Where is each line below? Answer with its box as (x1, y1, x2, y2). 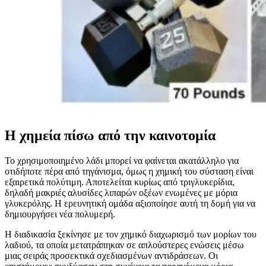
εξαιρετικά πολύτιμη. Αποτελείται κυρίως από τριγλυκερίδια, (5, 177, 235, 188)
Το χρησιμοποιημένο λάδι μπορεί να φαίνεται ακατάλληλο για (5, 156, 239, 166)
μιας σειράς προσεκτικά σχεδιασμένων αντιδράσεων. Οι (5, 251, 218, 261)
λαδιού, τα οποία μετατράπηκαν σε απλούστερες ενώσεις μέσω (5, 240, 244, 251)
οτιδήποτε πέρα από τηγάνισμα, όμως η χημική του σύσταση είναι (5, 166, 254, 177)
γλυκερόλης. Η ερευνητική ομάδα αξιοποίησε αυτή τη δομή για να (5, 198, 255, 209)
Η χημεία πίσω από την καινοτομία (5, 128, 216, 144)
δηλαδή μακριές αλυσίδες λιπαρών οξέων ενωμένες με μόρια (5, 188, 237, 198)
